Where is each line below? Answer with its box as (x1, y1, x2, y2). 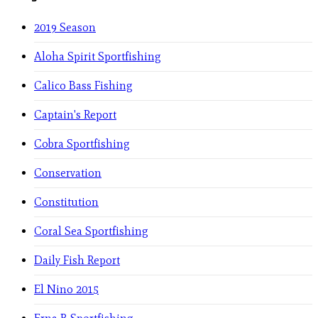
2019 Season (34, 21, 96, 35)
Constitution (34, 195, 99, 209)
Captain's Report (34, 108, 116, 122)
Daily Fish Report (34, 253, 120, 268)
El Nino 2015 (34, 283, 99, 297)
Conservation (34, 166, 102, 180)
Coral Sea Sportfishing (34, 224, 148, 238)
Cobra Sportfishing (34, 137, 130, 151)
